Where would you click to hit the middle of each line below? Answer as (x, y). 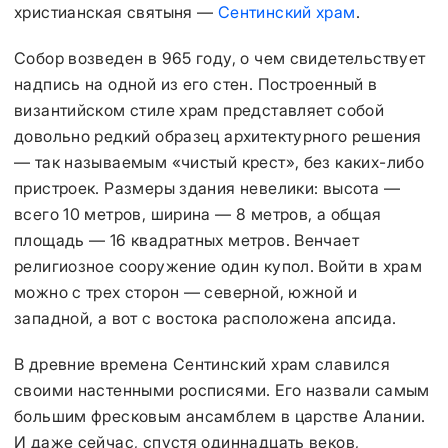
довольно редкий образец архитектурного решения (218, 136)
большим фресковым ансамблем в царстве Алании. (220, 416)
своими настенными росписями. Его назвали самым (222, 390)
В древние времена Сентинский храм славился (202, 364)
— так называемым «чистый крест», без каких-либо (219, 162)
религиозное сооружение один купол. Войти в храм (218, 266)
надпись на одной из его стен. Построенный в (196, 84)
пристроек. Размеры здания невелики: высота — (207, 188)
